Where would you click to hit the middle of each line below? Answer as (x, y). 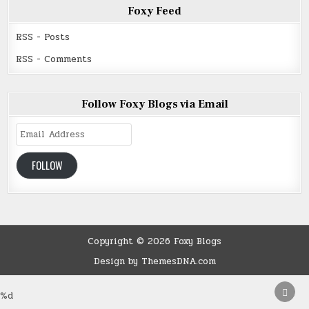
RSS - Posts (43, 38)
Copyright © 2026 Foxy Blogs (154, 241)
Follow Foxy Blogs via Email (154, 104)
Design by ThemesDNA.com (154, 261)
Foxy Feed (154, 11)
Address (34, 144)
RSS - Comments (54, 60)
